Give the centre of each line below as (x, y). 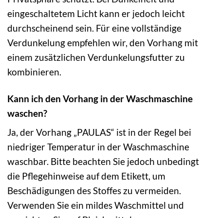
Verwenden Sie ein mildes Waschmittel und (96, 205)
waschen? (27, 113)
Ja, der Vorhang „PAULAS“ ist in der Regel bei (99, 132)
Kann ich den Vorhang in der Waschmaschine (100, 98)
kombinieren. (34, 72)
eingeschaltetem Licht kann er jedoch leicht (96, 13)
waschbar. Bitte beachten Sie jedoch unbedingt (103, 162)
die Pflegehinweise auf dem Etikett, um (86, 176)
